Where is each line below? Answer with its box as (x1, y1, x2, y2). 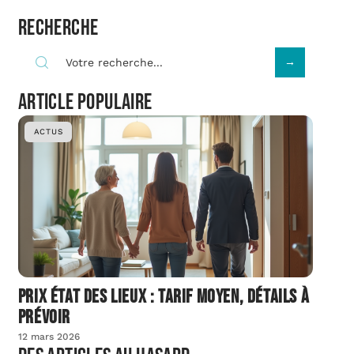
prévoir (17, 306, 70, 330)
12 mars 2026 (17, 331, 80, 343)
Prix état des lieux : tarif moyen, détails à (17, 285, 310, 309)
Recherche (17, 15, 99, 41)
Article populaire (17, 89, 153, 115)
